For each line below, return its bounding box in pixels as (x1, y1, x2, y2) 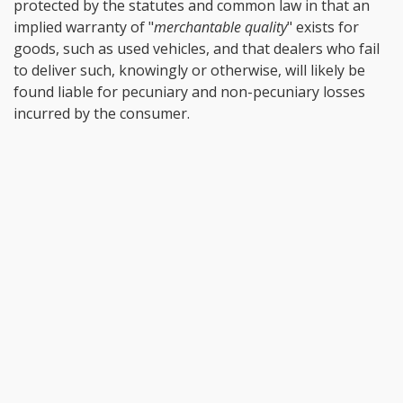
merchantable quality (154, 16, 287, 37)
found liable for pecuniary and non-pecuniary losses (13, 81, 365, 102)
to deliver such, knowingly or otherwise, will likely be (13, 59, 365, 80)
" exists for (287, 16, 359, 37)
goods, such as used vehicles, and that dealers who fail (13, 38, 380, 58)
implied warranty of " (13, 16, 154, 37)
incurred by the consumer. (13, 103, 190, 123)
